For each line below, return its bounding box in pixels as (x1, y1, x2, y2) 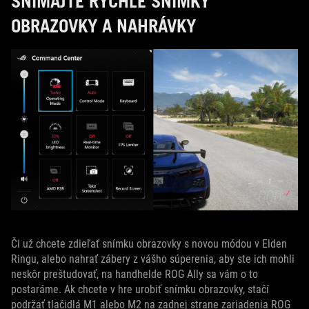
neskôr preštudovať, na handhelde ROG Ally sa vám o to (11, 268, 258, 281)
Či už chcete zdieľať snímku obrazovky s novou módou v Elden (11, 237, 287, 251)
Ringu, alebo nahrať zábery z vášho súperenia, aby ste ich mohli (11, 252, 295, 266)
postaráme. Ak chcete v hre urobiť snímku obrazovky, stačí (11, 283, 269, 297)
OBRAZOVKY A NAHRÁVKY (11, 14, 196, 37)
